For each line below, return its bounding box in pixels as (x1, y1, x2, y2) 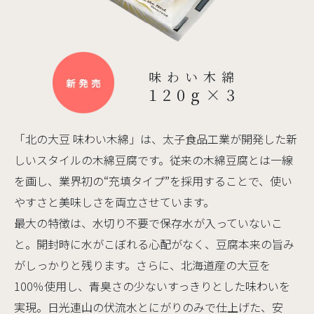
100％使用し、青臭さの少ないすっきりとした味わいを (14, 278, 290, 295)
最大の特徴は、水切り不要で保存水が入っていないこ (14, 214, 282, 232)
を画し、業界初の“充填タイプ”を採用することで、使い (14, 172, 292, 190)
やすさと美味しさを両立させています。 (14, 193, 214, 211)
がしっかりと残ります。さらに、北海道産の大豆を (14, 257, 271, 274)
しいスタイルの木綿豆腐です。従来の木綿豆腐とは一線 (14, 151, 293, 169)
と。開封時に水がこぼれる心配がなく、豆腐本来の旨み (14, 235, 294, 253)
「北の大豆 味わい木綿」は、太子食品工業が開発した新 (14, 130, 297, 148)
